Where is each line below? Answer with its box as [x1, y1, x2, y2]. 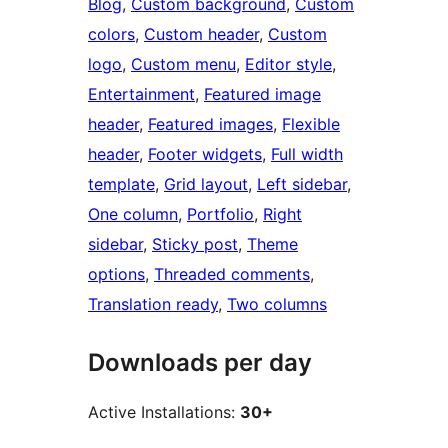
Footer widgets [148, 144, 262, 165]
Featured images [148, 114, 273, 135]
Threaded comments [154, 264, 310, 285]
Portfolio [187, 204, 254, 225]
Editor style [245, 54, 332, 75]
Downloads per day [88, 348, 312, 378]
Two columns [227, 294, 327, 315]
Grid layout [164, 174, 248, 195]
